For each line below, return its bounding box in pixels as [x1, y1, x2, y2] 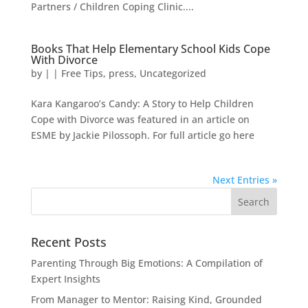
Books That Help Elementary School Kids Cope [30, 41, 270, 56]
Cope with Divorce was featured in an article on [30, 113, 250, 126]
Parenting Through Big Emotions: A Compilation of [30, 256, 263, 269]
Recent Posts [30, 234, 107, 250]
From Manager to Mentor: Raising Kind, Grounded [30, 293, 262, 306]
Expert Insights [30, 272, 100, 285]
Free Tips [60, 67, 103, 80]
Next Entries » [212, 173, 278, 186]
